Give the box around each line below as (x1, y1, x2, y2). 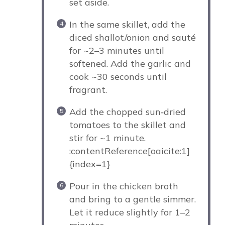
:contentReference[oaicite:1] (69, 145, 190, 157)
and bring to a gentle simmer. (69, 193, 196, 205)
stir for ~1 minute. (69, 132, 146, 144)
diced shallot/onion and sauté (69, 31, 196, 43)
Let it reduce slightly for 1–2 (69, 206, 190, 218)
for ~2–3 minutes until (69, 44, 164, 56)
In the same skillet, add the (69, 18, 185, 30)
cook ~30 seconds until (69, 70, 167, 82)
